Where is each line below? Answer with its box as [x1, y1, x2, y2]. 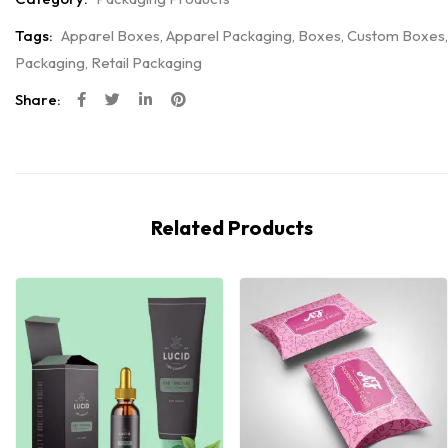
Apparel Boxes [61, 26, 160, 45]
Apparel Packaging [166, 26, 292, 45]
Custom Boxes [347, 26, 445, 45]
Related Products [150, 215, 313, 240]
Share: [15, 90, 61, 109]
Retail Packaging [91, 53, 202, 72]
